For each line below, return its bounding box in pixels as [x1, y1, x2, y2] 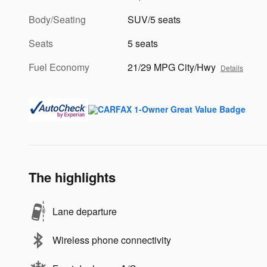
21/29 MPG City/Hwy [128, 60, 216, 74]
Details [221, 62, 244, 73]
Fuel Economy [29, 60, 89, 74]
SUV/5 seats [128, 12, 181, 26]
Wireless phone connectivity [52, 232, 171, 247]
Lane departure [52, 204, 117, 218]
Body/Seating [29, 12, 86, 26]
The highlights [29, 167, 116, 187]
